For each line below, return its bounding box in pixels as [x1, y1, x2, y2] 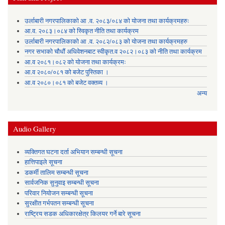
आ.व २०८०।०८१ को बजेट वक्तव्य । [24, 78, 108, 87]
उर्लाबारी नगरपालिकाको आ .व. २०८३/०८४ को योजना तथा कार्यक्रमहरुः [24, 16, 189, 25]
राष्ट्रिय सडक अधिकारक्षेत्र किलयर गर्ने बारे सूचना [24, 209, 141, 218]
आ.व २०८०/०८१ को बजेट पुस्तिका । [24, 68, 109, 77]
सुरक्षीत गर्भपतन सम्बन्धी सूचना [24, 199, 94, 208]
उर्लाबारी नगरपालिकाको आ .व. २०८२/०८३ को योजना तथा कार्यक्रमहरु [24, 37, 187, 46]
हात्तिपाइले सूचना [24, 158, 62, 167]
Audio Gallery [13, 124, 56, 134]
